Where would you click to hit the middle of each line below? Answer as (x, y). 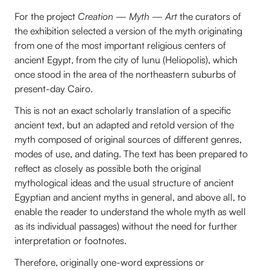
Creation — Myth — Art (127, 16)
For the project (46, 16)
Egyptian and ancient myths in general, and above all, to (130, 197)
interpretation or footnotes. (71, 240)
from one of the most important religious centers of (120, 45)
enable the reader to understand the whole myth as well (130, 211)
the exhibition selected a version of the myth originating (128, 30)
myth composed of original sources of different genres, (128, 139)
